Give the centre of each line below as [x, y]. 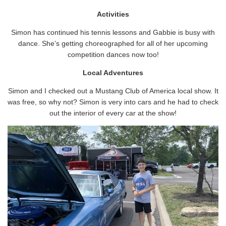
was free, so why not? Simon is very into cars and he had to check [113, 102]
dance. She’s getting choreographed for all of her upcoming [113, 43]
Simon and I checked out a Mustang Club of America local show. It [113, 91]
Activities [113, 14]
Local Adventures [113, 72]
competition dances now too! [113, 54]
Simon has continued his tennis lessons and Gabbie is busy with [113, 32]
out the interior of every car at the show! [113, 113]
